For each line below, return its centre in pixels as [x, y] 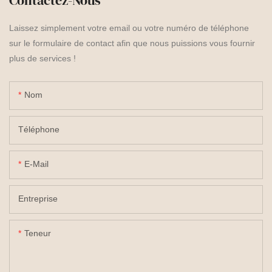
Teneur [38, 233]
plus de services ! [42, 59]
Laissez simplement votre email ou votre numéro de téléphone [129, 28]
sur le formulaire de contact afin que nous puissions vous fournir [132, 43]
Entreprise [38, 199]
